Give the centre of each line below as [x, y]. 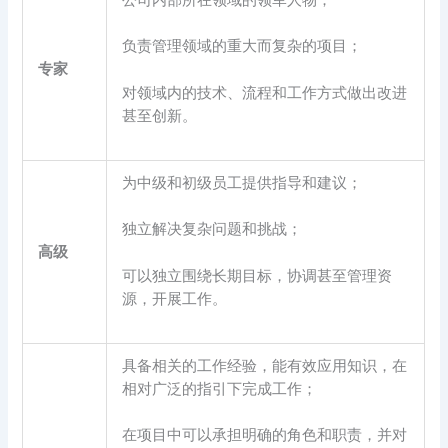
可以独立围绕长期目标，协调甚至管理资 [257, 274]
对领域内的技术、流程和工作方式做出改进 [265, 91]
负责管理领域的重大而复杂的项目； [242, 45]
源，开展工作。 [175, 297]
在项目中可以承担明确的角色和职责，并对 [265, 434]
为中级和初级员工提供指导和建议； [242, 182]
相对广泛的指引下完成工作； [220, 388]
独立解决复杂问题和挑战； [212, 228]
